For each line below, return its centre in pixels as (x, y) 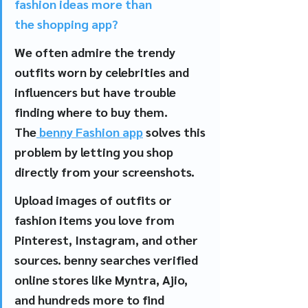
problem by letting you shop (95, 151)
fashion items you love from (96, 219)
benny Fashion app (90, 131)
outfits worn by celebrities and (103, 71)
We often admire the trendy (96, 52)
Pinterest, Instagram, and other (108, 239)
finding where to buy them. (92, 111)
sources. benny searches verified (108, 259)
